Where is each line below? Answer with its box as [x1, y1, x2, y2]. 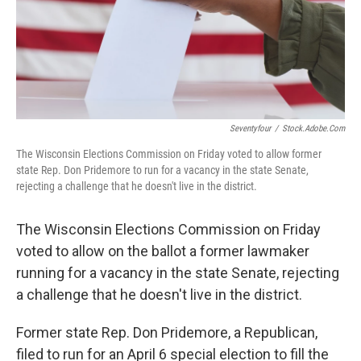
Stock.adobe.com [282, 123, 345, 134]
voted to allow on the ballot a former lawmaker [16, 243, 309, 259]
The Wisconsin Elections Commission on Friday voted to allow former [16, 147, 322, 160]
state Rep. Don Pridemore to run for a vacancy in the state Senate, [16, 164, 309, 176]
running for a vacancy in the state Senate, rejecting [16, 264, 339, 281]
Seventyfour [230, 123, 271, 134]
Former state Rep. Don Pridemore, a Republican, [16, 324, 317, 341]
